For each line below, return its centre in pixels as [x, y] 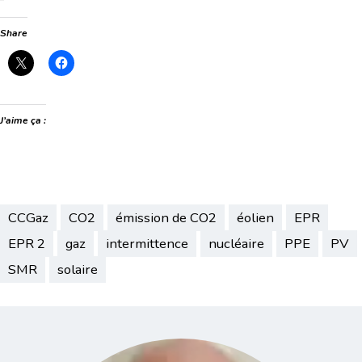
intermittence [147, 244]
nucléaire [236, 244]
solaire [78, 270]
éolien [255, 218]
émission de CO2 [166, 218]
